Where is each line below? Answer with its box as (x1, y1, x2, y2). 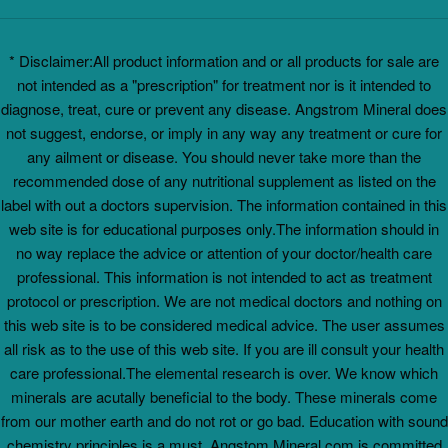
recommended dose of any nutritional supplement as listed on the (12, 170, 436, 192)
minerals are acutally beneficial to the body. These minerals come (11, 386, 437, 408)
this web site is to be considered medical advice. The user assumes (3, 314, 445, 336)
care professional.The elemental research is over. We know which (10, 362, 438, 384)
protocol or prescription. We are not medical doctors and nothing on (6, 290, 442, 312)
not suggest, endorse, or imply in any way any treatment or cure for (6, 122, 442, 144)
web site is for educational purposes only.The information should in (9, 218, 439, 240)
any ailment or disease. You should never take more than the (27, 146, 421, 168)
